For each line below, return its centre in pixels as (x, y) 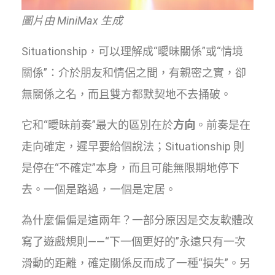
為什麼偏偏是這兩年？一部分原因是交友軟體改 (137, 220)
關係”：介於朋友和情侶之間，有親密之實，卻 (134, 72)
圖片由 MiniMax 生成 (72, 20)
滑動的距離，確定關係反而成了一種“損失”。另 (136, 263)
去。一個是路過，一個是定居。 (99, 189)
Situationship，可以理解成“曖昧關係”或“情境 (132, 51)
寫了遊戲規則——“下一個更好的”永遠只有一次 (134, 241)
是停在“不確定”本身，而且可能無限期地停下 (130, 168)
